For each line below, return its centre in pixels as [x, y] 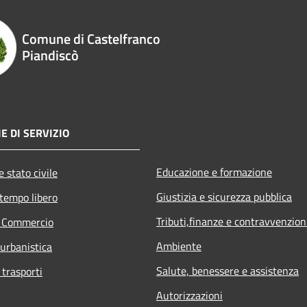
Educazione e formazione [214, 172]
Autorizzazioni [189, 295]
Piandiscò [51, 55]
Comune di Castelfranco [91, 38]
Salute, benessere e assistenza [228, 270]
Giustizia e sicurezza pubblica [224, 196]
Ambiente [179, 246]
